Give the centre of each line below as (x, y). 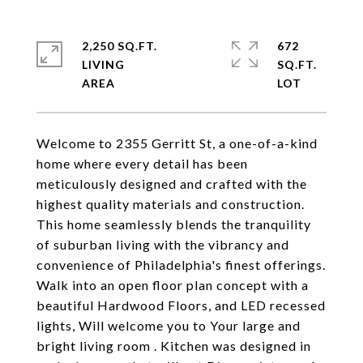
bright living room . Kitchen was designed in (174, 346)
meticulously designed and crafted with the (172, 184)
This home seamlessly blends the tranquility (174, 224)
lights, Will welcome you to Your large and (169, 325)
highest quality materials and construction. (171, 204)
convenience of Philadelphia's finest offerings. (181, 265)
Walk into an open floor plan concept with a (173, 285)
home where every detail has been (142, 163)
